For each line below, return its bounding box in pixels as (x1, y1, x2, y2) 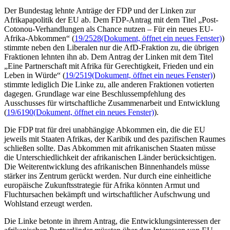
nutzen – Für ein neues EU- (122, 25, 213, 34)
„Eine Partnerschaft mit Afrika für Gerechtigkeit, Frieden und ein (4, 62, 214, 71)
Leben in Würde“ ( (4, 71, 65, 80)
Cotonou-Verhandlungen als (4, 25, 95, 34)
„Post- (198, 15, 218, 25)
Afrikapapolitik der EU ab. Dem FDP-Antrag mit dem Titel (4, 15, 196, 25)
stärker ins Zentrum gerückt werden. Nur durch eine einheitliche (4, 171, 211, 181)
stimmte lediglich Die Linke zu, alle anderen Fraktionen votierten (4, 80, 214, 89)
